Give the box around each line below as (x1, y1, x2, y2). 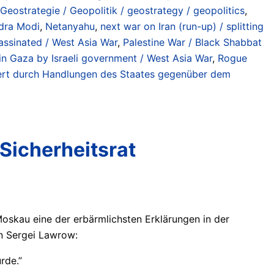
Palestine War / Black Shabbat (123, 35, 262, 48)
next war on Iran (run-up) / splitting (100, 20, 264, 32)
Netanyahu (45, 20, 95, 32)
